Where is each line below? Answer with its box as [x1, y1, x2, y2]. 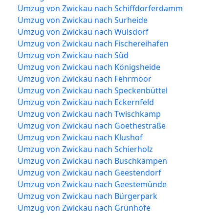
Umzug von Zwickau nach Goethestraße [18, 120, 166, 131]
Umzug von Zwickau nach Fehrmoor [18, 73, 152, 84]
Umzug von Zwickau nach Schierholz [18, 143, 153, 154]
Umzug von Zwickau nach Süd [18, 49, 129, 61]
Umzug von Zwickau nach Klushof [18, 131, 143, 143]
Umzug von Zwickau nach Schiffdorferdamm [18, 2, 183, 14]
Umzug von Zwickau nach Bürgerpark [18, 190, 157, 201]
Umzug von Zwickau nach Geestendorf [18, 167, 161, 178]
